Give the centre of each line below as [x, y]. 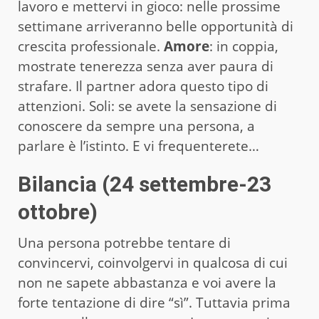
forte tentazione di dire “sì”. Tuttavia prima [154, 302]
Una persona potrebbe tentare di [124, 242]
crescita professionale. [91, 46]
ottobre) [58, 211]
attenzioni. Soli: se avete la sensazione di [147, 106]
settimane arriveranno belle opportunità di [156, 26]
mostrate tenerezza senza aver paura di [146, 66]
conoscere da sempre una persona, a [136, 126]
